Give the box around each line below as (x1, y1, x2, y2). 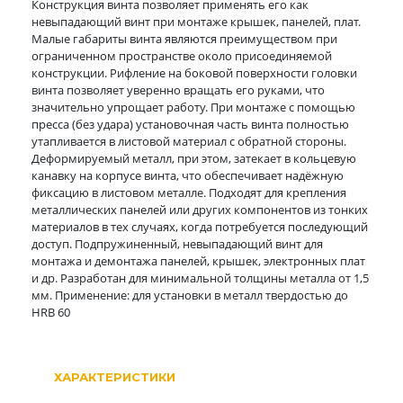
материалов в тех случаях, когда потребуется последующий (31, 219, 368, 235)
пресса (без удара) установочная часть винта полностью (31, 116, 349, 132)
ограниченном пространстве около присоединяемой (31, 48, 332, 64)
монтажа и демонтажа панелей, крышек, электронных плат (31, 253, 365, 269)
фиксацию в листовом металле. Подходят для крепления (31, 184, 346, 201)
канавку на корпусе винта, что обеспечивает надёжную (31, 167, 344, 184)
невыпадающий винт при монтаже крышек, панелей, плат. (31, 13, 361, 30)
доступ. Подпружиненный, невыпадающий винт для (31, 236, 323, 252)
